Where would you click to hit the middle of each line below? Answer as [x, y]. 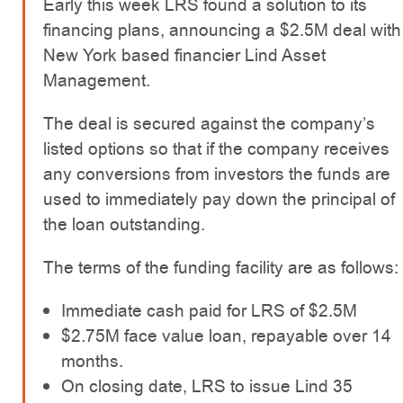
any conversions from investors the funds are [217, 174]
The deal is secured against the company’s [209, 124]
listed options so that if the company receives [216, 149]
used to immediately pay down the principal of [219, 199]
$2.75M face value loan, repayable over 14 [226, 336]
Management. [97, 81]
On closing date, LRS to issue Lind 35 [207, 386]
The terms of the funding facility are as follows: [221, 268]
